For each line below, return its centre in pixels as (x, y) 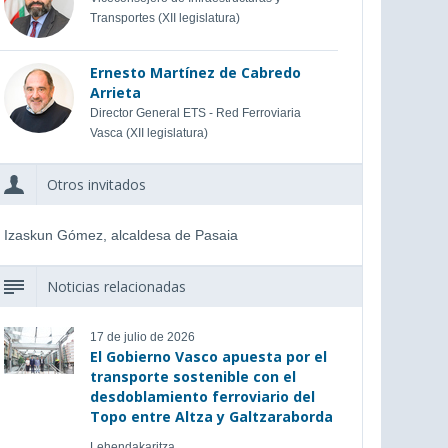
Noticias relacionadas (117, 286)
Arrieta (115, 92)
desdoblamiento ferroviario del (202, 396)
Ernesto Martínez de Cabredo (195, 72)
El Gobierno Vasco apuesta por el (208, 356)
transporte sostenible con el (192, 376)
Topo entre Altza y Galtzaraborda (211, 416)
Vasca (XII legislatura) (148, 133)
